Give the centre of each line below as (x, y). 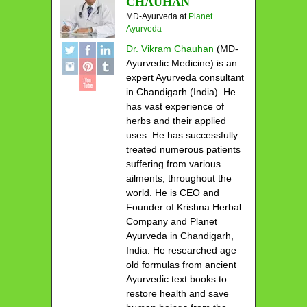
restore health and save (177, 294)
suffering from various (173, 164)
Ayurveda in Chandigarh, (180, 236)
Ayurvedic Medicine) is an (182, 63)
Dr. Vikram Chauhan (170, 49)
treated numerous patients (183, 150)
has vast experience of (175, 107)
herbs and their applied (176, 121)
